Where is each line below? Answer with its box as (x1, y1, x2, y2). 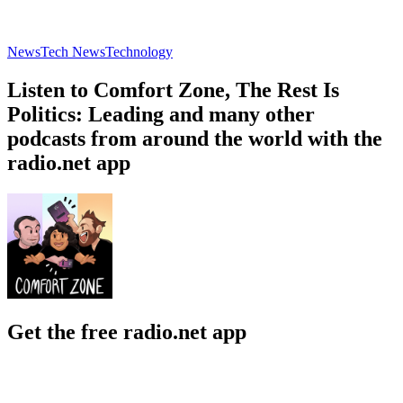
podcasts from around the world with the (7, 126, 382, 150)
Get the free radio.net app (7, 319, 246, 344)
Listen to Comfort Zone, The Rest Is (7, 77, 339, 102)
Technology (105, 43, 173, 59)
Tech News (40, 43, 105, 59)
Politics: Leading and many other (7, 102, 315, 126)
